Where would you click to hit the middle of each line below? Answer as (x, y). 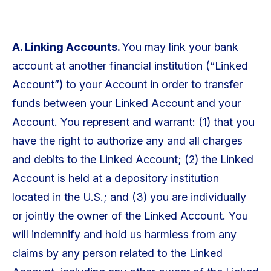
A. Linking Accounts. (67, 47)
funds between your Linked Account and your (126, 103)
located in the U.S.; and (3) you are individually (129, 197)
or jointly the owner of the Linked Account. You (130, 216)
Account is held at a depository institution (115, 178)
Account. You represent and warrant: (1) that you (133, 122)
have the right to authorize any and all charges (127, 141)
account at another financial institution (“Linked (130, 66)
